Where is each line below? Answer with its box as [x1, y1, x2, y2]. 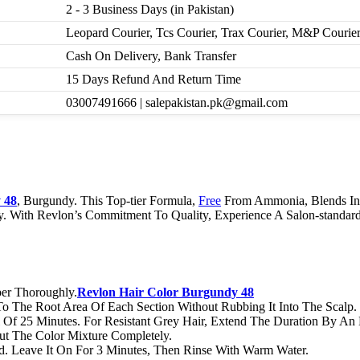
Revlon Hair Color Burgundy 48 [77, 285, 254, 300]
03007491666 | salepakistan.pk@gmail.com [66, 96, 288, 110]
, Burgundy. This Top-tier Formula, [17, 193, 198, 207]
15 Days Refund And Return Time [66, 72, 241, 87]
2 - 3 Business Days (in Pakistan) [66, 2, 234, 17]
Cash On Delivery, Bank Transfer [66, 49, 236, 63]
